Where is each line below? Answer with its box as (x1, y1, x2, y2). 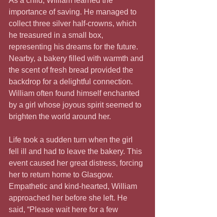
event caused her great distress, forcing (9, 158, 145, 167)
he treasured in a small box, (9, 31, 105, 39)
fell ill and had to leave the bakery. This (9, 147, 144, 155)
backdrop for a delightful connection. (9, 77, 135, 86)
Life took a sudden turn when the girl (9, 135, 135, 144)
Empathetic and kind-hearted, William (9, 182, 139, 190)
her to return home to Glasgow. (9, 170, 115, 179)
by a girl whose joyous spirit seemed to (9, 100, 143, 109)
